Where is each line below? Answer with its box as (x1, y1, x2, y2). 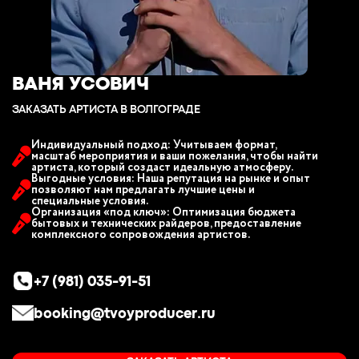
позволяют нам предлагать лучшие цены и (31, 182, 255, 198)
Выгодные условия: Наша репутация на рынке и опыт (31, 171, 310, 187)
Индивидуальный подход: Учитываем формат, (31, 137, 276, 153)
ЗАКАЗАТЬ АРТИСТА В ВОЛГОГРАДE (12, 105, 200, 115)
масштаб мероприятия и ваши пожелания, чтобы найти (31, 148, 318, 164)
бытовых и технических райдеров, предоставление (31, 216, 301, 232)
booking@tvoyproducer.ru (34, 309, 216, 321)
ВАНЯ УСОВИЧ (12, 76, 149, 93)
